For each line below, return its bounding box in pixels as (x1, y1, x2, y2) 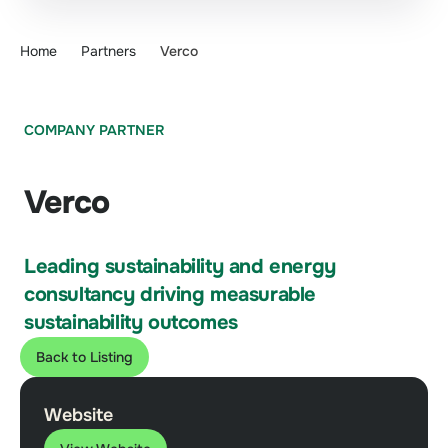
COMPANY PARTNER (24, 121, 165, 140)
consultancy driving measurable (24, 282, 317, 308)
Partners (81, 42, 136, 61)
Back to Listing (36, 348, 133, 367)
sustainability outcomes (24, 310, 238, 336)
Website (44, 404, 113, 427)
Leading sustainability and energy (24, 254, 336, 280)
